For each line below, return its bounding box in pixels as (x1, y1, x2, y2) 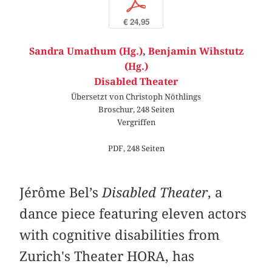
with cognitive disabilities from (19, 226, 220, 243)
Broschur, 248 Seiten (98, 104, 174, 114)
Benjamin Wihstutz (148, 45, 243, 57)
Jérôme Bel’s (19, 184, 99, 200)
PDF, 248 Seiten (107, 143, 165, 153)
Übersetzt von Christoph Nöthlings (71, 91, 201, 101)
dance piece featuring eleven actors (19, 205, 247, 222)
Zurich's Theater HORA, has (19, 248, 195, 264)
